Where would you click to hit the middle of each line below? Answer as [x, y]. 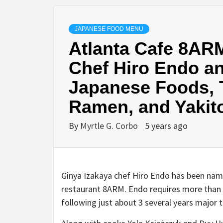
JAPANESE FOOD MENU [109, 29]
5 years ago [166, 126]
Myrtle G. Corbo [110, 126]
